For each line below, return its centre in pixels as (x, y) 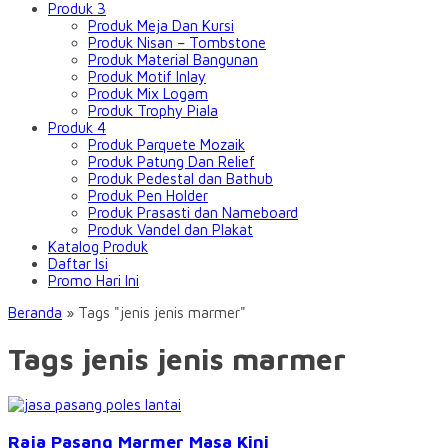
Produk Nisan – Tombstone (177, 42)
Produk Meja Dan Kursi (161, 25)
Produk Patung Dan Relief (171, 161)
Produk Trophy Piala (153, 110)
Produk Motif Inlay (147, 76)
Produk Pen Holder (148, 195)
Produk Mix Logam (148, 93)
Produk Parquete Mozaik (166, 144)
